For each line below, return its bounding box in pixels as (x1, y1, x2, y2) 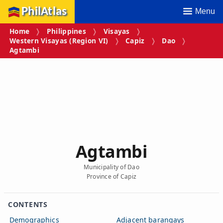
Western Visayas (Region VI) (9, 36, 109, 46)
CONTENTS (8, 199, 48, 209)
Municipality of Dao (84, 162, 139, 171)
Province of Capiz (86, 172, 137, 181)
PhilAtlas (21, 5, 67, 18)
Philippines (46, 26, 86, 36)
